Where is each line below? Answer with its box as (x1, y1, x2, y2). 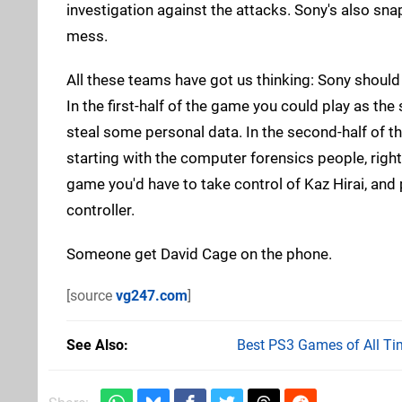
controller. (66, 200, 135, 219)
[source (66, 286, 116, 304)
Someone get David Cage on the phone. (66, 244, 332, 263)
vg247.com (116, 286, 188, 304)
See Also (66, 336, 124, 354)
